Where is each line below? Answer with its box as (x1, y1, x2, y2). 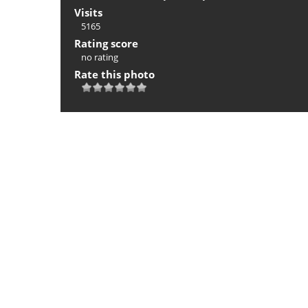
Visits (74, 5, 102, 20)
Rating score (74, 36, 138, 51)
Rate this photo (74, 67, 155, 82)
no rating (81, 51, 118, 64)
